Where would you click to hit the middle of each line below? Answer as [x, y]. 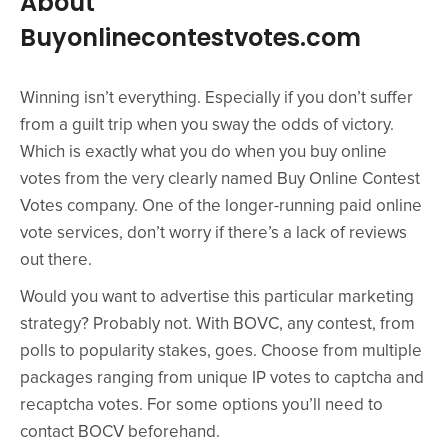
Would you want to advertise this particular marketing [217, 297]
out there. [56, 260]
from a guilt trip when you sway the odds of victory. [207, 125]
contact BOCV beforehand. [120, 432]
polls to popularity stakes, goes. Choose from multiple [221, 351]
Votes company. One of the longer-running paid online [221, 206]
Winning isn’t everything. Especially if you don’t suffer [216, 98]
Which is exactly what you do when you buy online [203, 152]
